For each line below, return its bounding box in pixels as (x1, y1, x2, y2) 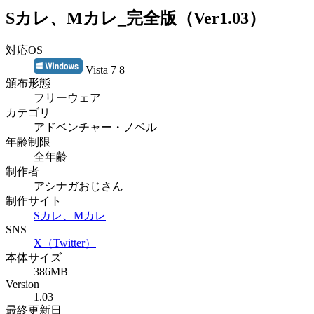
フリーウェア (34, 91, 101, 104)
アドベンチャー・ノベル (34, 121, 157, 133)
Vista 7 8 (83, 63, 125, 76)
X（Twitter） (34, 236, 96, 249)
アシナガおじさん (34, 179, 123, 192)
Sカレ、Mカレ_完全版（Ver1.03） (6, 8, 266, 27)
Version (6, 278, 39, 290)
